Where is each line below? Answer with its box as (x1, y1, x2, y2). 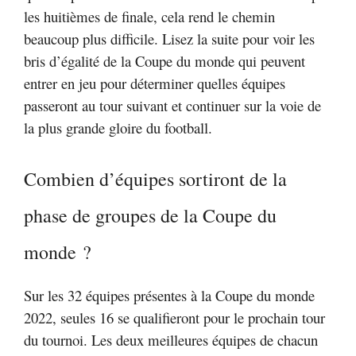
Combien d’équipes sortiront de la (24, 166, 287, 192)
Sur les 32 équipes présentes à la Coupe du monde (24, 285, 315, 306)
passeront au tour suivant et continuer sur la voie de (24, 95, 321, 115)
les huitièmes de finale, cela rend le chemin (24, 6, 275, 26)
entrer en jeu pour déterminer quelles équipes (24, 72, 285, 93)
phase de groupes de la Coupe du (24, 203, 277, 229)
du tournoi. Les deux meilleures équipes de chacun (24, 330, 318, 350)
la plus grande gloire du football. (24, 117, 212, 137)
